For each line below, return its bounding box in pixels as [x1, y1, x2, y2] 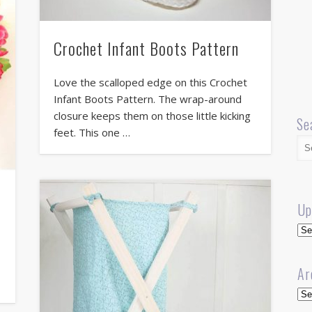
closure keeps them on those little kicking [53, 108, 251, 123]
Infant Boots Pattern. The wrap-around [53, 91, 242, 106]
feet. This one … [53, 125, 130, 139]
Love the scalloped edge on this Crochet [53, 75, 247, 89]
